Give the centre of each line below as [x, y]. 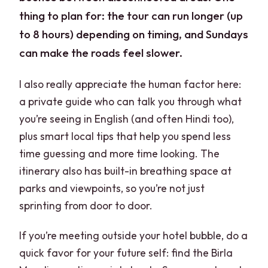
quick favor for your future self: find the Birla [126, 253]
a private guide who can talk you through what [131, 102]
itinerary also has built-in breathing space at [126, 171]
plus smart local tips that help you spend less [125, 136]
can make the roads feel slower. [101, 52]
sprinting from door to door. [86, 206]
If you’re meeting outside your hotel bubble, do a [134, 236]
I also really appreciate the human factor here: [130, 84]
